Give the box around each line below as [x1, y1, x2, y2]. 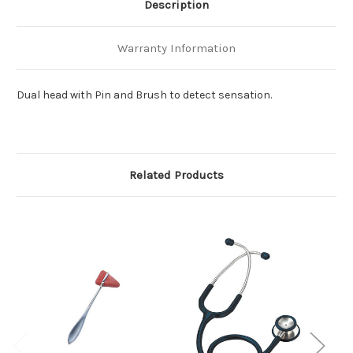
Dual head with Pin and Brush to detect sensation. [17, 88, 272, 102]
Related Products [129, 168, 224, 183]
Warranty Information [117, 41, 236, 56]
